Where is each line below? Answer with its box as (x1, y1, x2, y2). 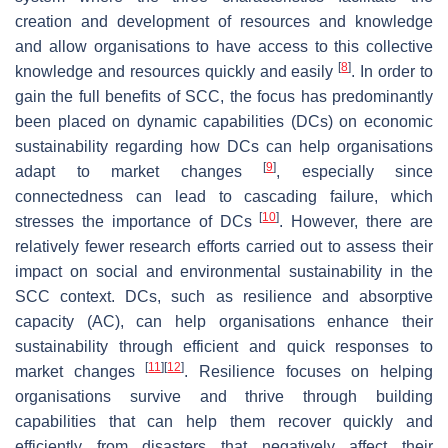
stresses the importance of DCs (15, 212, 260, 230)
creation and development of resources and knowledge (15, 12, 433, 30)
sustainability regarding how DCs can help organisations (15, 137, 433, 155)
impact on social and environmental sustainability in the (15, 262, 433, 280)
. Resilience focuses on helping (184, 362, 434, 380)
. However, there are (279, 212, 433, 230)
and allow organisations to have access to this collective (15, 37, 433, 55)
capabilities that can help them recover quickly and (15, 412, 433, 430)
